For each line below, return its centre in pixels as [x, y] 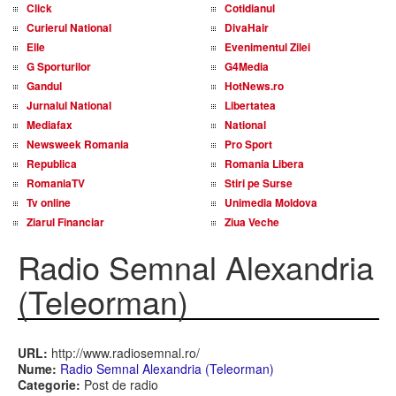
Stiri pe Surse [259, 183]
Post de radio [119, 385]
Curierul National [69, 27]
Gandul [44, 86]
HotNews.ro [254, 86]
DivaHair [247, 27]
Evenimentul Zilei [267, 47]
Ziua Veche [252, 222]
